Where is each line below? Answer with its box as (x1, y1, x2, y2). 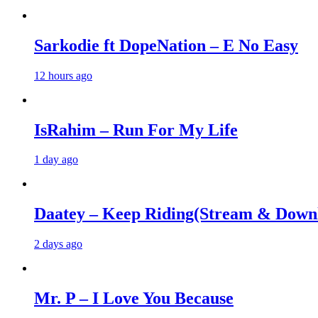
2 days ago (34, 238, 82, 251)
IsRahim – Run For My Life (34, 120, 238, 139)
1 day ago (34, 153, 78, 166)
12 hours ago (34, 69, 92, 82)
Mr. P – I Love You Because (34, 289, 234, 308)
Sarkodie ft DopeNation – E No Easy (34, 35, 298, 55)
